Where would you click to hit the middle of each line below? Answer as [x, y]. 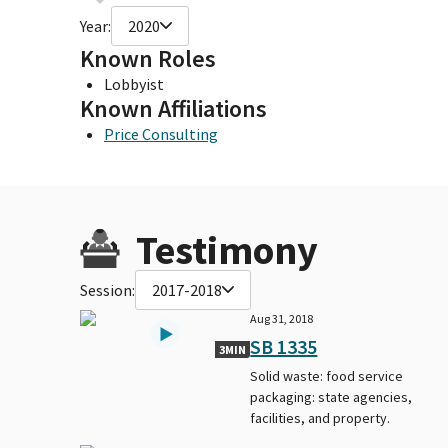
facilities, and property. [320, 417]
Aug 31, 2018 [282, 318]
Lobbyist [134, 83]
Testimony [227, 249]
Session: [107, 289]
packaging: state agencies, [331, 396]
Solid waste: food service [327, 375]
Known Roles [148, 58]
